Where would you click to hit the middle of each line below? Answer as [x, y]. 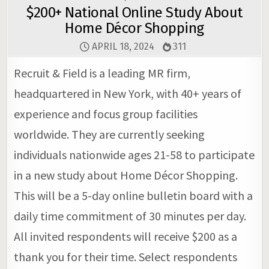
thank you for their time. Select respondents [126, 256]
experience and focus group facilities [106, 113]
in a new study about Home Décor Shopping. [126, 175]
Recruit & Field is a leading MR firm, [102, 73]
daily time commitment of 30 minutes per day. [130, 216]
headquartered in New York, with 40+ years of [128, 93]
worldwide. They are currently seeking [110, 134]
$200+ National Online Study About [134, 12]
